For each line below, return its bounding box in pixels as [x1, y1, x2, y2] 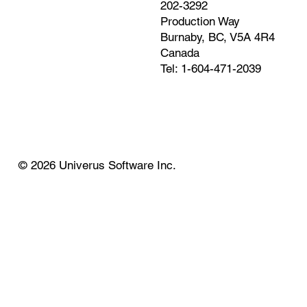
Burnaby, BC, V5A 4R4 [160, 29, 275, 44]
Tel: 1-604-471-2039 [160, 61, 261, 75]
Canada [160, 45, 199, 60]
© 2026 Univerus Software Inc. [18, 158, 176, 172]
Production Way [160, 14, 240, 28]
